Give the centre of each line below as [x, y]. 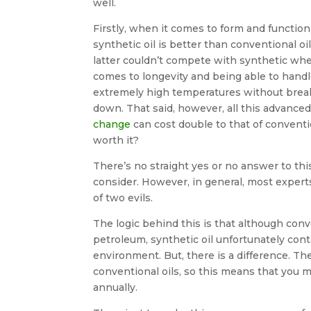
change [112, 124]
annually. [116, 287]
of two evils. [123, 198]
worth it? [116, 140]
